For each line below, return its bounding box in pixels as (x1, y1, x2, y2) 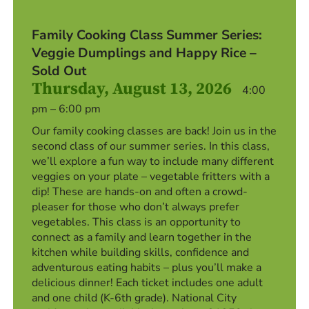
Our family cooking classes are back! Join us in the (32, 123, 277, 139)
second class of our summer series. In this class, (32, 139, 270, 154)
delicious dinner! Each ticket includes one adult (32, 275, 263, 291)
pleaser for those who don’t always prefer (32, 199, 240, 215)
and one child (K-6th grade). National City (32, 290, 237, 306)
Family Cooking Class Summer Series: (32, 26, 263, 45)
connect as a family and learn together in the (32, 230, 252, 246)
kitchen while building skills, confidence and (32, 245, 250, 261)
